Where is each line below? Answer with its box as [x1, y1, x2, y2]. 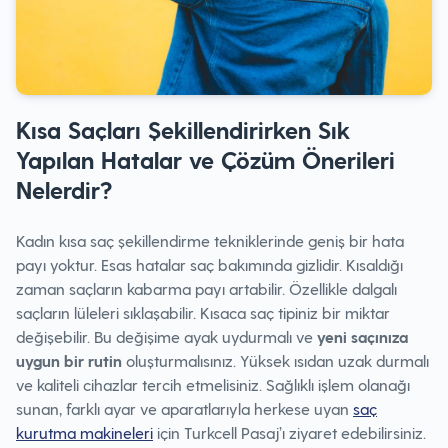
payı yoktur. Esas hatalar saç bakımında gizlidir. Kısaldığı [16, 255, 403, 274]
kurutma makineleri [16, 423, 153, 442]
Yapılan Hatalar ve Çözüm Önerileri [16, 145, 395, 174]
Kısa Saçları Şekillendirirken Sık [16, 115, 350, 144]
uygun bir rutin [16, 351, 126, 370]
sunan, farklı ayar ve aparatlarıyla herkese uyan [16, 399, 353, 418]
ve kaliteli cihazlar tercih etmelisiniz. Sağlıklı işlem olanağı [16, 375, 410, 394]
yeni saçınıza [317, 327, 408, 346]
